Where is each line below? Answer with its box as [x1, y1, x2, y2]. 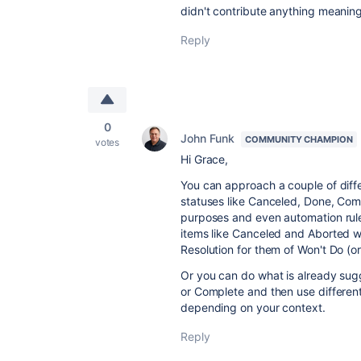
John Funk [180, 131, 235, 145]
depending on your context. [180, 301, 329, 314]
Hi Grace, [180, 152, 229, 166]
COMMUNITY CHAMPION [245, 134, 353, 145]
